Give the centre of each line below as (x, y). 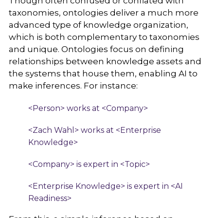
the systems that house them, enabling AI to (103, 74)
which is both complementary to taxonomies (104, 37)
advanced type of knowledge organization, (98, 25)
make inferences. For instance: (73, 86)
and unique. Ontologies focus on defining (96, 49)
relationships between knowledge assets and (105, 62)
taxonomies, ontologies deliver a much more (103, 13)
